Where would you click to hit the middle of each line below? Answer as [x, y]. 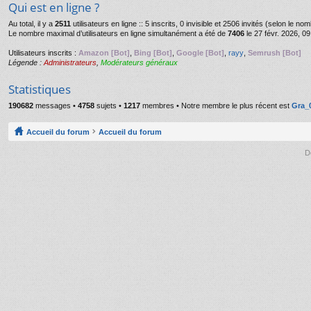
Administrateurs [70, 62]
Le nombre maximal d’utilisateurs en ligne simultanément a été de [118, 33]
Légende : [26, 62]
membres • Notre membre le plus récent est [216, 106]
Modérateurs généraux [139, 62]
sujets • [109, 106]
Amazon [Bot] [104, 53]
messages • [56, 106]
